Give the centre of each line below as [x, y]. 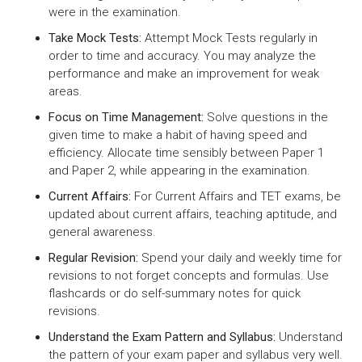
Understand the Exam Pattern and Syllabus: [162, 337]
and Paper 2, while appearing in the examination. [179, 171]
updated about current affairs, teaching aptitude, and [193, 215]
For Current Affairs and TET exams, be [236, 197]
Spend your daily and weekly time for [240, 258]
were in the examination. [115, 13]
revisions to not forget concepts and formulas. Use [189, 276]
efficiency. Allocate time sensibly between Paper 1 [186, 153]
